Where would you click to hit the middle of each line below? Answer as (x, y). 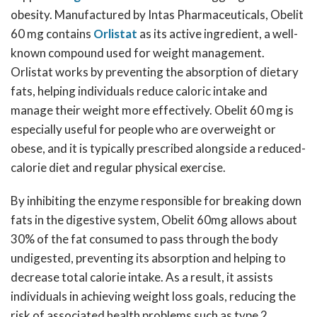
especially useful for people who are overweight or (143, 129)
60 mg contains (52, 34)
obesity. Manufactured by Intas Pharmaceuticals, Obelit (157, 15)
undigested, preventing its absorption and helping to (148, 258)
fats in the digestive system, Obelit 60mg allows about (154, 220)
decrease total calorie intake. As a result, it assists (142, 277)
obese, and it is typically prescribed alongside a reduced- (158, 148)
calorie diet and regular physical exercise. (118, 167)
